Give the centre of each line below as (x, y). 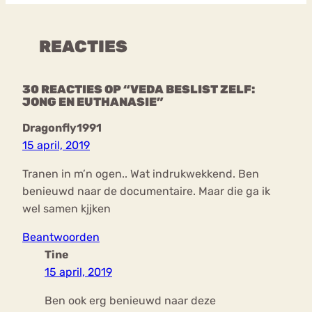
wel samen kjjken (67, 209)
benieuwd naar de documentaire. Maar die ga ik (146, 192)
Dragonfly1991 (62, 128)
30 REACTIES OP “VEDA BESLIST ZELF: (139, 89)
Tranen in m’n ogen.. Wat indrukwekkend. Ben (141, 174)
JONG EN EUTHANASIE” (93, 102)
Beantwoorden (61, 237)
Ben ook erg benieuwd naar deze (130, 301)
